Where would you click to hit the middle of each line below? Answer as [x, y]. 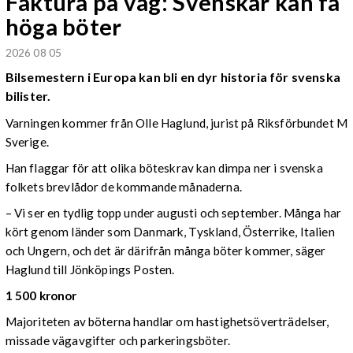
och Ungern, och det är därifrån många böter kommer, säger [165, 250]
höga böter [63, 27]
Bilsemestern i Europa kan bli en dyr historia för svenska [173, 76]
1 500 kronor [41, 296]
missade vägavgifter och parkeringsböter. [117, 341]
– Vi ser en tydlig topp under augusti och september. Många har [173, 212]
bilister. [28, 95]
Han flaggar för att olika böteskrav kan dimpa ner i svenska [164, 167]
